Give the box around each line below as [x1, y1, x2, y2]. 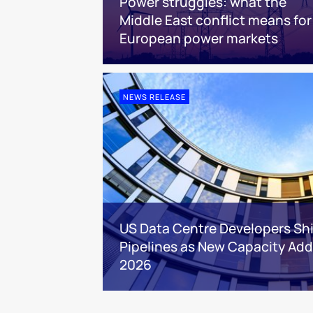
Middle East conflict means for [119, 11, 312, 30]
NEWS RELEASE [123, 92, 186, 103]
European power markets [119, 29, 278, 48]
